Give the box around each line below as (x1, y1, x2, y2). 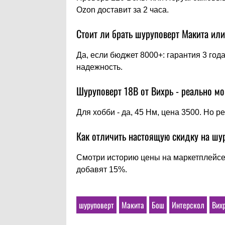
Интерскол (172, 198, 204, 211)
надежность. (76, 63, 123, 72)
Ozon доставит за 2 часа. (76, 6, 169, 15)
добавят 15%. (76, 165, 127, 174)
